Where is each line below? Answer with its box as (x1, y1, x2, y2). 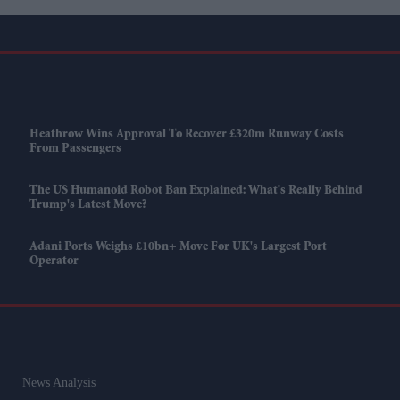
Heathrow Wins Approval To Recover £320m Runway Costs (29, 129, 344, 142)
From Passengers (29, 143, 121, 156)
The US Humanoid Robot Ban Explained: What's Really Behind (29, 185, 362, 198)
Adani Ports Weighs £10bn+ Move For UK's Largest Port (29, 241, 327, 254)
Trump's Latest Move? (29, 199, 146, 212)
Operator (29, 255, 79, 269)
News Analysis (21, 376, 96, 390)
